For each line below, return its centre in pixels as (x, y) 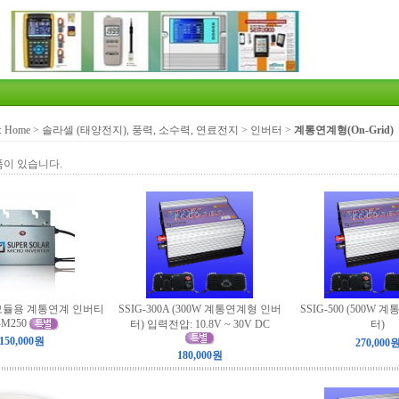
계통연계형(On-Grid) (344, 130)
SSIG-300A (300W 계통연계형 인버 (199, 309)
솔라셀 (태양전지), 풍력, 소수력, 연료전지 (140, 130)
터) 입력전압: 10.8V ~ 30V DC (199, 324)
